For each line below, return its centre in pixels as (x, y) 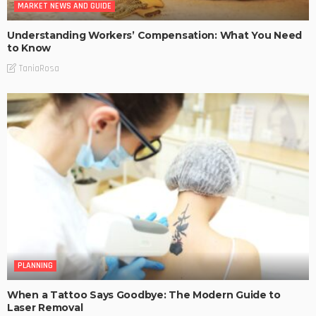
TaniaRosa (39, 69)
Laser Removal (45, 307)
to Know (29, 48)
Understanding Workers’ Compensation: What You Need (155, 35)
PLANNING (35, 265)
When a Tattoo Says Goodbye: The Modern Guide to (144, 294)
